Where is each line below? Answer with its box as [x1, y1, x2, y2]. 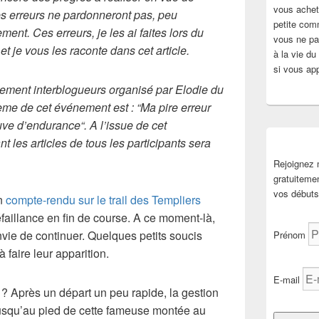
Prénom [273, 228, 305, 241]
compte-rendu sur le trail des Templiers [6, 192, 201, 208]
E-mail [273, 273, 300, 286]
